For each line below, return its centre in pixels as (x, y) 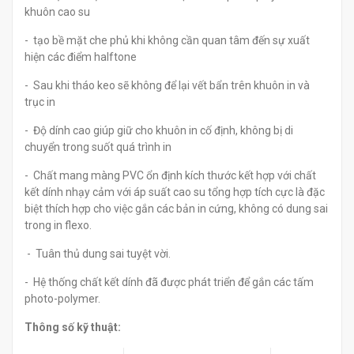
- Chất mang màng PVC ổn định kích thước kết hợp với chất (170, 175)
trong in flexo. (58, 225)
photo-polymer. (62, 299)
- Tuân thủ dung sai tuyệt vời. (98, 254)
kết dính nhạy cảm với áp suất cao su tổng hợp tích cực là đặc (175, 192)
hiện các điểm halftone (81, 57)
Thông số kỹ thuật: (73, 327)
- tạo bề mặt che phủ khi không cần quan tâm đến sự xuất (167, 40)
